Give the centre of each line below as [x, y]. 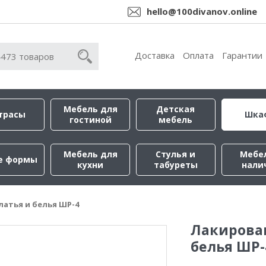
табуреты [175, 165]
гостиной [90, 120]
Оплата [198, 55]
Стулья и [176, 154]
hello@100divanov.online [202, 11]
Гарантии [242, 55]
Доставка [155, 55]
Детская [176, 109]
